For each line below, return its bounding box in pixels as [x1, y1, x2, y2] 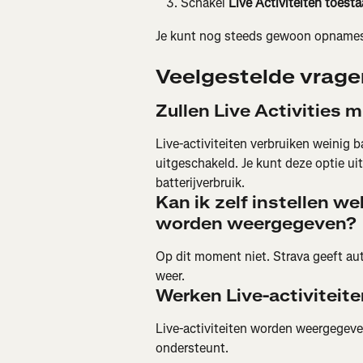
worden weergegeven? [156, 212, 357, 235]
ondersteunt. [156, 339, 228, 357]
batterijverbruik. [156, 173, 245, 191]
